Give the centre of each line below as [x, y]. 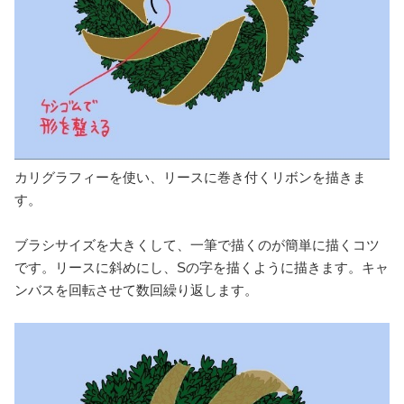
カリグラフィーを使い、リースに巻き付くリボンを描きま [190, 178]
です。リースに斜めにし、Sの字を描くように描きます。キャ [202, 268]
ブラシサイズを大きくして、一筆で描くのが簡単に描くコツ [197, 245]
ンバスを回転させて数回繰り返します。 [136, 290]
